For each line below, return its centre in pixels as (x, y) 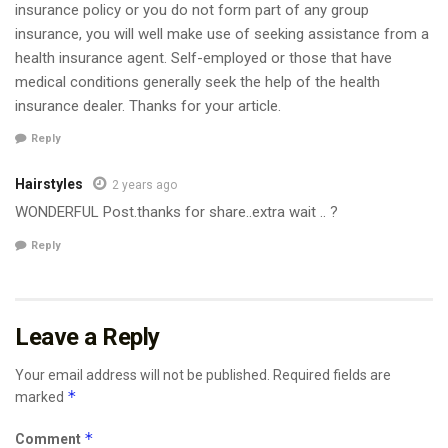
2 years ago (144, 185)
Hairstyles (49, 184)
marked (41, 396)
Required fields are (332, 374)
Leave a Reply (87, 336)
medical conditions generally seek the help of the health (197, 81)
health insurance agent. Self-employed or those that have (203, 57)
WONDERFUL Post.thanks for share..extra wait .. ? (176, 212)
